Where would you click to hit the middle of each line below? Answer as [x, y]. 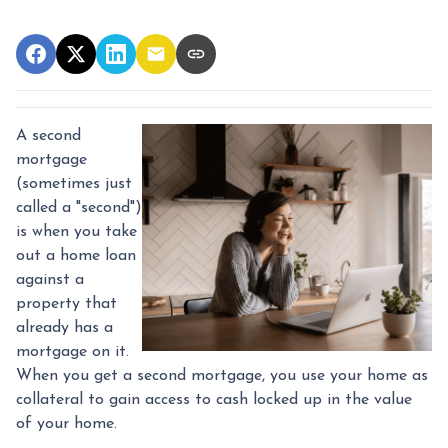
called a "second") [79, 207]
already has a [64, 327]
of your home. [69, 423]
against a [50, 279]
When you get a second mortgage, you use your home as [222, 375]
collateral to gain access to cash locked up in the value [214, 399]
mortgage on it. [72, 351]
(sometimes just [74, 183]
